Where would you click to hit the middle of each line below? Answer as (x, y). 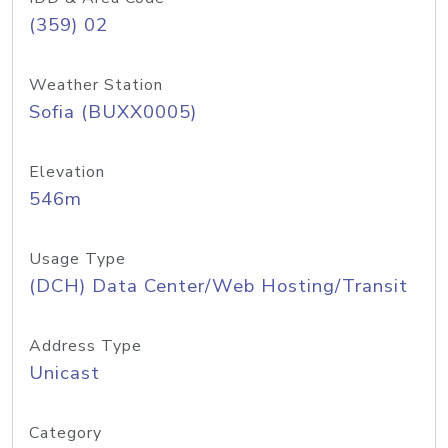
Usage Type (77, 259)
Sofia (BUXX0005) (113, 112)
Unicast (64, 373)
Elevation (67, 172)
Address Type (85, 346)
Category (65, 433)
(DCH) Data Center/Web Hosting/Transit (218, 286)
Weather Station (96, 85)
